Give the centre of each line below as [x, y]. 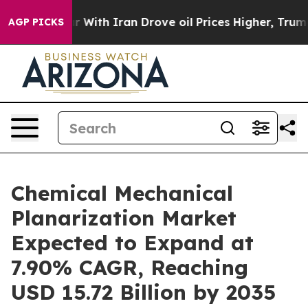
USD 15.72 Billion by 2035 [143, 292]
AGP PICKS [36, 22]
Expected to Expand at [132, 243]
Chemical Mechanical [122, 193]
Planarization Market [124, 218]
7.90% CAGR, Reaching [130, 267]
